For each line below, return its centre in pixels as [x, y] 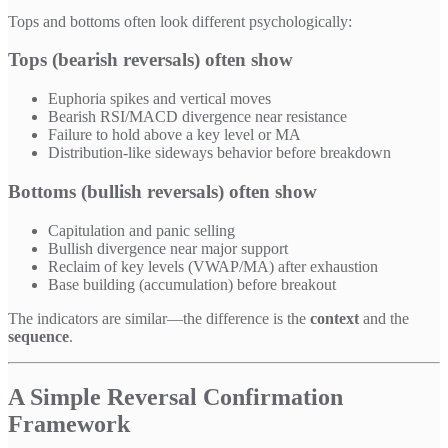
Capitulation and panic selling [141, 230]
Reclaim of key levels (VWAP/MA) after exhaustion [213, 266]
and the [384, 318]
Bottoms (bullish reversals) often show [162, 191]
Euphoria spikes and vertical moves [159, 99]
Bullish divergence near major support [168, 248]
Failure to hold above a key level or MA [174, 135]
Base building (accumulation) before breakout [192, 284]
